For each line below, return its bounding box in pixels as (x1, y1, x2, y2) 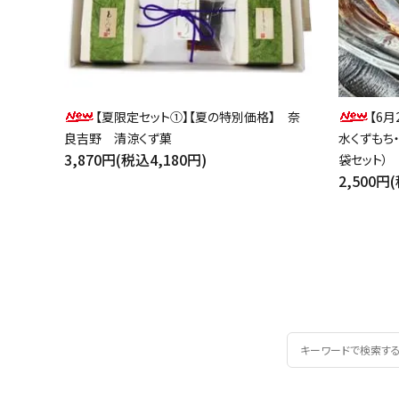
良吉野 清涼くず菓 (64, 128, 172, 147)
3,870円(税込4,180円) (64, 148, 207, 170)
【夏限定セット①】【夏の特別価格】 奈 (95, 107, 300, 126)
